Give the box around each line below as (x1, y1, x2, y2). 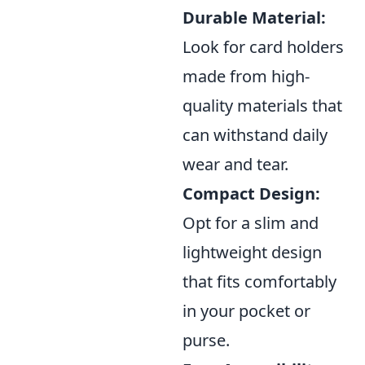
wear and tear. (182, 152, 288, 175)
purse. (182, 328, 230, 351)
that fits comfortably (182, 270, 336, 292)
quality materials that (182, 94, 342, 117)
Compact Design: (182, 182, 320, 204)
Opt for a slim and (182, 211, 319, 234)
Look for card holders (182, 35, 344, 58)
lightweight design (182, 240, 322, 263)
